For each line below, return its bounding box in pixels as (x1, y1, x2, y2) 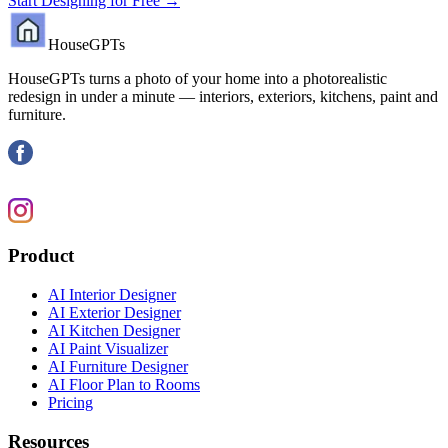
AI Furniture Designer (48, 357, 188, 375)
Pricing (48, 393, 93, 411)
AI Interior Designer (48, 285, 176, 303)
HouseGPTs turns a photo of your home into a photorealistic (8, 69, 387, 87)
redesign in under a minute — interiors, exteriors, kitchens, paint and (8, 87, 438, 105)
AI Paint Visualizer (48, 339, 168, 357)
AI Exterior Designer (48, 303, 181, 321)
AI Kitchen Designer (48, 321, 180, 339)
